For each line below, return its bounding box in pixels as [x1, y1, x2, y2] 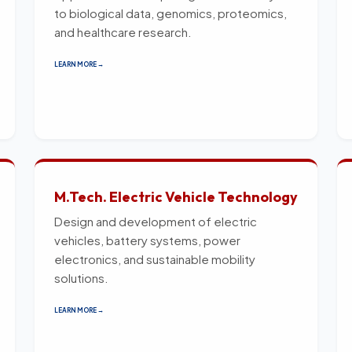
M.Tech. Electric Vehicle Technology [54, 187, 298, 206]
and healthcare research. [54, 24, 192, 39]
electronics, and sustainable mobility [54, 251, 255, 266]
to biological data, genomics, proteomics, [54, 5, 287, 20]
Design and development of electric [54, 213, 257, 229]
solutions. [54, 269, 108, 285]
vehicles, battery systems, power [54, 232, 240, 247]
